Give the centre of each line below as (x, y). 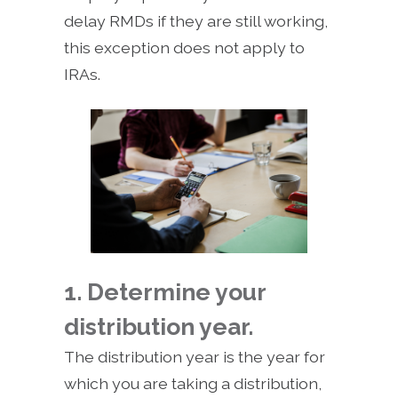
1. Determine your (165, 292)
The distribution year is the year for (195, 357)
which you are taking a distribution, (193, 384)
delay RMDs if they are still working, (196, 21)
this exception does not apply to (184, 48)
